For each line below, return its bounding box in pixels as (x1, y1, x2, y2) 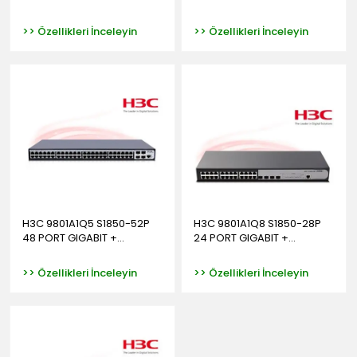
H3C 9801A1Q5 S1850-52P (22, 216, 150, 232)
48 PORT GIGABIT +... (22, 230, 124, 246)
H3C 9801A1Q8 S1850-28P (193, 216, 321, 232)
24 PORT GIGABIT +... (193, 230, 296, 246)
